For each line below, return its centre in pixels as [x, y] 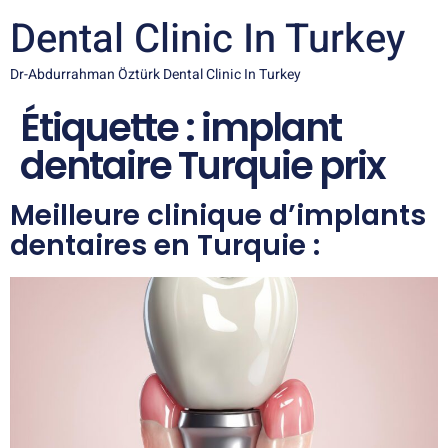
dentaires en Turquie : [165, 245]
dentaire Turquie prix [202, 165]
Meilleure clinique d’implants [218, 215]
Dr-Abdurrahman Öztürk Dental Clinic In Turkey [155, 74]
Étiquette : [110, 127]
